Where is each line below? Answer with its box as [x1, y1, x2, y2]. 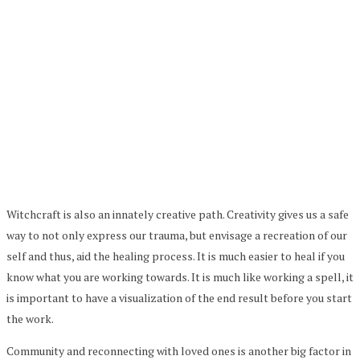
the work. [6, 310, 54, 326]
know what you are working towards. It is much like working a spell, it [6, 268, 354, 284]
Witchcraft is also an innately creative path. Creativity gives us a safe [6, 206, 349, 222]
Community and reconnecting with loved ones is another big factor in [6, 342, 351, 358]
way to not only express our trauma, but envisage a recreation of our [6, 227, 347, 243]
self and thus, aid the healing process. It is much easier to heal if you [6, 247, 345, 264]
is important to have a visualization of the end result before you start [6, 289, 352, 305]
